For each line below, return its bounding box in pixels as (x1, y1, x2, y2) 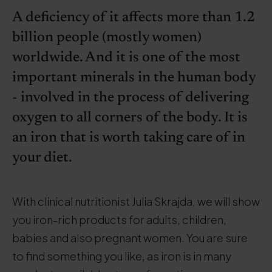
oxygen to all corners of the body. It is (12, 110, 248, 125)
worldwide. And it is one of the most (12, 50, 240, 65)
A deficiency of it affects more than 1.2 (12, 10, 255, 25)
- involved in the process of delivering (12, 90, 249, 105)
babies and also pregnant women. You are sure (12, 231, 248, 245)
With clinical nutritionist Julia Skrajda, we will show (12, 194, 260, 208)
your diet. (12, 151, 72, 165)
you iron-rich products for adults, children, (12, 212, 226, 226)
